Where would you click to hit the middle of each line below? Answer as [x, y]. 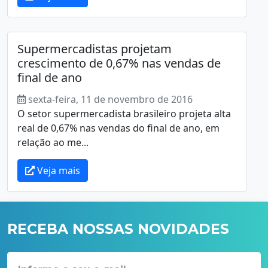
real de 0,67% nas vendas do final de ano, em [118, 128]
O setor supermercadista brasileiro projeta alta [124, 113]
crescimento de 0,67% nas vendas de [119, 63]
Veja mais [57, 170]
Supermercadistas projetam [95, 48]
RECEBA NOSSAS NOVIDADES [118, 229]
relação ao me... [53, 142]
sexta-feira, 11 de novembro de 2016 [110, 99]
